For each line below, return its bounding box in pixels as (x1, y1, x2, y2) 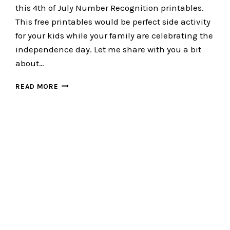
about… (15, 57, 45, 68)
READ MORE (15, 82, 59, 90)
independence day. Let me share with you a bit (15, 44, 202, 54)
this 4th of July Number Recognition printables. (15, 2, 204, 13)
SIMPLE (57, 144, 84, 152)
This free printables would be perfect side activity (15, 16, 211, 27)
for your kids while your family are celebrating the (15, 30, 214, 41)
